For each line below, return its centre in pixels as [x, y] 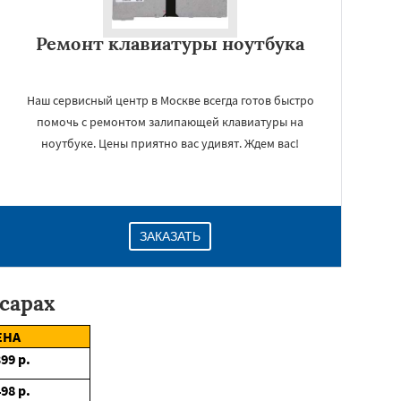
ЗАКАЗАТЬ [170, 236]
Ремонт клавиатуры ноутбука [170, 43]
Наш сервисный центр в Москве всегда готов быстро [170, 100]
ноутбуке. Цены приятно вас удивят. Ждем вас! [170, 143]
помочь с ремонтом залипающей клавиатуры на [170, 122]
